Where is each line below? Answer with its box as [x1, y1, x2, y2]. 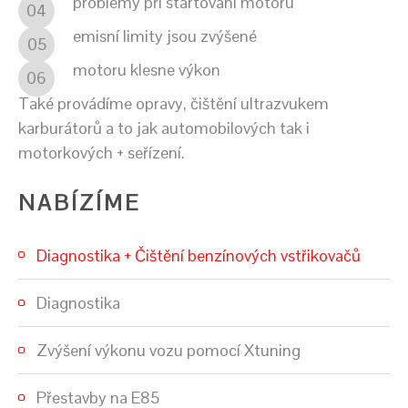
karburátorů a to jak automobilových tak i [18, 117, 310, 138]
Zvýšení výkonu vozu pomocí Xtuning [36, 339, 301, 361]
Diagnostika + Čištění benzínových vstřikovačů [36, 244, 361, 266]
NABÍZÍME [18, 188, 140, 217]
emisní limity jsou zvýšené [73, 25, 257, 46]
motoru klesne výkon [73, 58, 220, 80]
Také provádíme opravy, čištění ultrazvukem [18, 92, 329, 114]
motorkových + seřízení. [18, 141, 185, 163]
